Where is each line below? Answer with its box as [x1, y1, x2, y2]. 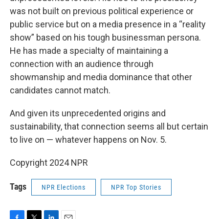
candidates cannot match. [10, 85, 110, 95]
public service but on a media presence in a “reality [10, 19, 206, 29]
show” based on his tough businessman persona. [10, 32, 201, 43]
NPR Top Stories [111, 183, 161, 191]
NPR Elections [42, 183, 86, 191]
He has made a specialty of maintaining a [10, 45, 168, 56]
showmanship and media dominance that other [10, 72, 192, 82]
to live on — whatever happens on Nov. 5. [10, 134, 167, 145]
